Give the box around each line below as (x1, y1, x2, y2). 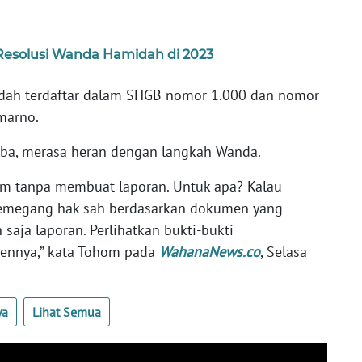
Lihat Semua (32, 304, 101, 321)
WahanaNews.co (159, 242, 260, 262)
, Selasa (260, 242, 307, 262)
